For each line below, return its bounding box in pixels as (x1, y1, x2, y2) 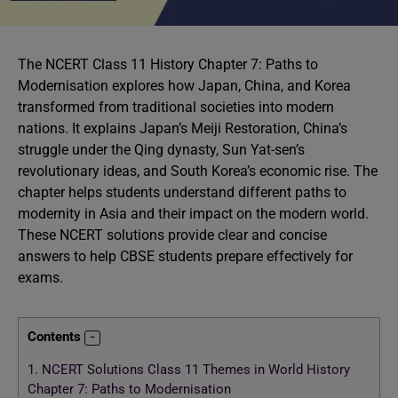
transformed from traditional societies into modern (18, 99, 334, 115)
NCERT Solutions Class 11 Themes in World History (38, 362, 350, 378)
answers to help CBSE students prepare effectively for (18, 248, 353, 265)
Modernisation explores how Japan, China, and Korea (18, 77, 351, 94)
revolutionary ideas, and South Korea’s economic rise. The (18, 163, 378, 179)
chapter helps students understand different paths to (18, 184, 346, 201)
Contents (28, 329, 81, 345)
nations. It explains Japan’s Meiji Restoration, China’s (18, 120, 347, 137)
